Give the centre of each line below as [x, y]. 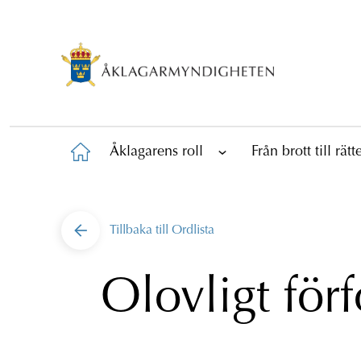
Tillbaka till [141, 230]
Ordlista [193, 230]
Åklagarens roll [156, 152]
